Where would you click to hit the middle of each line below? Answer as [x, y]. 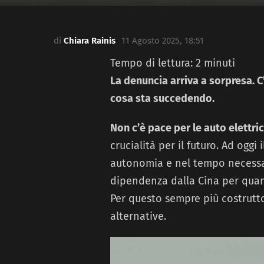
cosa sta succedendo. [162, 99]
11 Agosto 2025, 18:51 [163, 41]
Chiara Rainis [90, 41]
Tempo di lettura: [153, 63]
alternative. [138, 217]
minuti [220, 63]
